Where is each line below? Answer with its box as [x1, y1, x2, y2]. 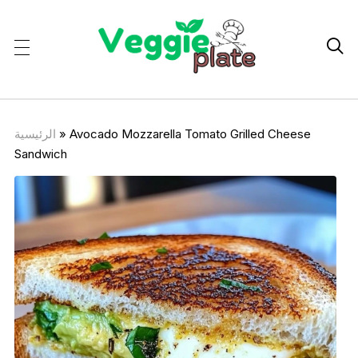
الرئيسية [14, 125, 56, 141]
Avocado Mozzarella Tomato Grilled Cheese [69, 125, 311, 141]
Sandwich [14, 145, 67, 161]
